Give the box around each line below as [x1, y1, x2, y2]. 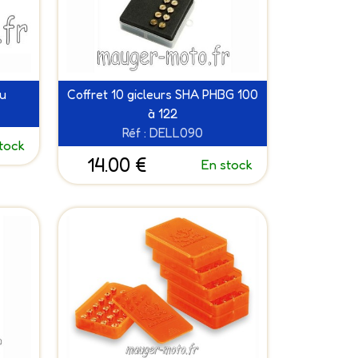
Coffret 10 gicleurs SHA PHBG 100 [66, 86, 258, 103]
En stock [201, 156, 253, 173]
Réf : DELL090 [121, 125, 203, 141]
